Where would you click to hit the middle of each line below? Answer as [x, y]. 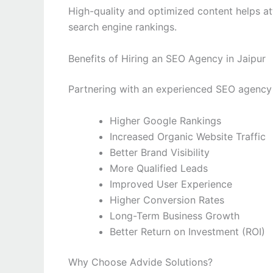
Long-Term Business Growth [175, 215]
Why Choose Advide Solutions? [140, 262]
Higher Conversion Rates [167, 200]
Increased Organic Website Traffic [188, 136]
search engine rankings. [122, 27]
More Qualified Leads [159, 168]
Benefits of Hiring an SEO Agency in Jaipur [167, 58]
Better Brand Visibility [160, 152]
